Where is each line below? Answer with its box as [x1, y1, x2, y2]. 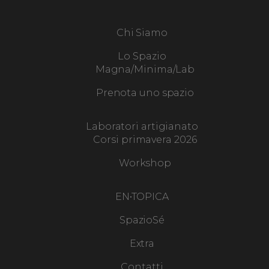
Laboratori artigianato [86, 121, 198, 132]
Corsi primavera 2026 [93, 134, 197, 145]
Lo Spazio [118, 50, 166, 62]
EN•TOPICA [115, 191, 169, 202]
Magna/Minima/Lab [95, 64, 195, 75]
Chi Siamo [116, 27, 168, 38]
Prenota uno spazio [95, 87, 195, 98]
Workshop [118, 157, 172, 169]
